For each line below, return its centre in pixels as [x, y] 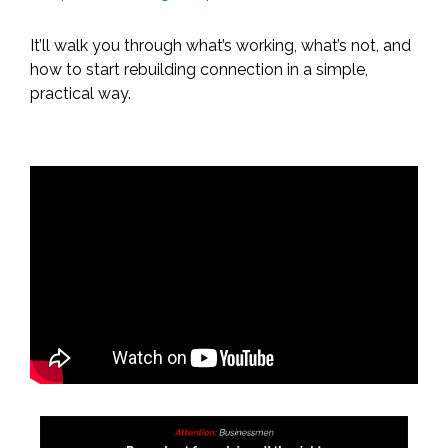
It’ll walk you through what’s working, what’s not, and [220, 45]
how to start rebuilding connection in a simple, [199, 69]
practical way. [80, 93]
